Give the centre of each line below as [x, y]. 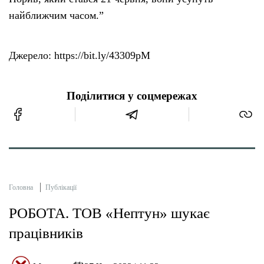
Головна [21, 187]
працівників [46, 233]
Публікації [61, 187]
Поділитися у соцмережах [132, 96]
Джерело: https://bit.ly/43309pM [80, 55]
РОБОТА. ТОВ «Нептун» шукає [109, 213]
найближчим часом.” [56, 15]
